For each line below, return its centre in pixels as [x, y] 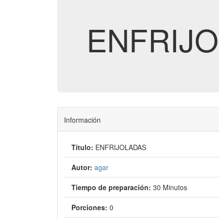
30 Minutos [170, 187]
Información [82, 120]
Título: [82, 147]
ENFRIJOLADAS [120, 147]
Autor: [82, 167]
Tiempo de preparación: [111, 187]
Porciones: [89, 207]
